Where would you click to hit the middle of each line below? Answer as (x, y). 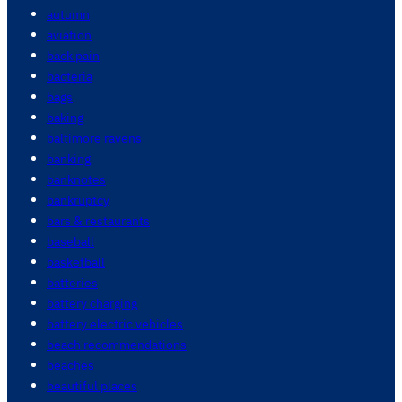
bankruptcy (78, 200)
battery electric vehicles (115, 324)
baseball (70, 241)
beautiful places (92, 386)
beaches (70, 365)
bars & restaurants (98, 221)
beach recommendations (117, 345)
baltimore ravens (94, 138)
